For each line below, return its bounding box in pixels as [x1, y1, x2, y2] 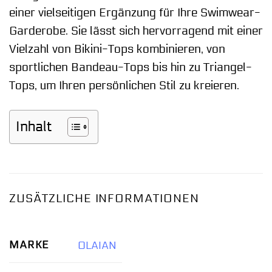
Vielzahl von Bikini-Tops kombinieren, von [9, 42, 225, 56]
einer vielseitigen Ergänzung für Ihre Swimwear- [9, 6, 260, 20]
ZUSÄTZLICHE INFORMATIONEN [9, 191, 199, 205]
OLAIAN [77, 239, 117, 252]
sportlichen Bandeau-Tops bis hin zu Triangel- [9, 61, 252, 75]
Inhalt [16, 118, 52, 135]
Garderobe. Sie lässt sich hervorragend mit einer [9, 24, 263, 38]
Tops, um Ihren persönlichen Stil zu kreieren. [9, 79, 239, 93]
